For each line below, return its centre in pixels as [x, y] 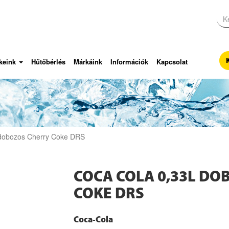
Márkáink [88, 61]
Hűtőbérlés [48, 61]
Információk [129, 61]
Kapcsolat [172, 61]
